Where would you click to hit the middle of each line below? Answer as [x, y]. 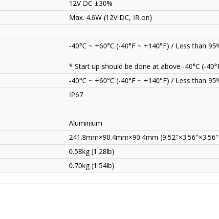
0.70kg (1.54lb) [92, 166]
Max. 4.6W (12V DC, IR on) [110, 18]
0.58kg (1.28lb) [92, 152]
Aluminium [86, 123]
